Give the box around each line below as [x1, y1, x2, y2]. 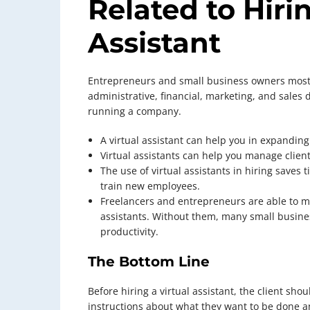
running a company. [88, 104, 181, 118]
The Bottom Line [88, 253, 210, 271]
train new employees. [100, 179, 200, 193]
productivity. [100, 225, 158, 239]
